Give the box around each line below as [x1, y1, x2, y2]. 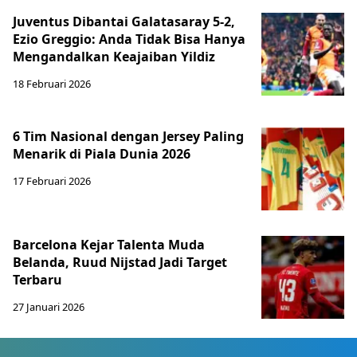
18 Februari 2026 [13, 76, 91, 91]
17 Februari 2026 [13, 174, 91, 188]
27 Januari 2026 [13, 300, 84, 314]
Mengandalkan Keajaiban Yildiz [13, 48, 215, 65]
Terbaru [13, 271, 62, 288]
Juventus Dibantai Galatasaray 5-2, [13, 13, 235, 30]
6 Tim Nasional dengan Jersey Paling [13, 127, 244, 145]
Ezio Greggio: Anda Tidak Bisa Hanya [13, 30, 245, 48]
